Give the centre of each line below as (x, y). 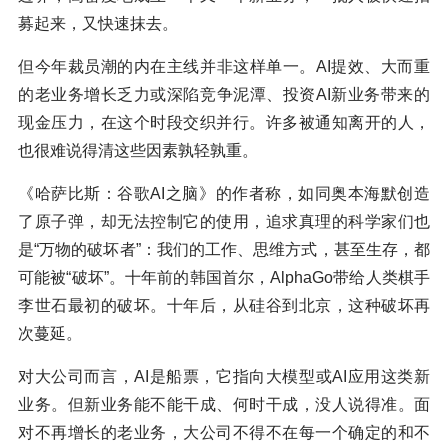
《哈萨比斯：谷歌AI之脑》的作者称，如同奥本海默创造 (224, 194)
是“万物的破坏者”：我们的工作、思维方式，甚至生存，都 (224, 250)
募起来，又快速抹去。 (98, 24)
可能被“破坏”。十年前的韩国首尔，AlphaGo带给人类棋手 (224, 278)
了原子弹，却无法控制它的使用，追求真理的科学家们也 (224, 222)
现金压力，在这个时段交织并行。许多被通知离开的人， (224, 123)
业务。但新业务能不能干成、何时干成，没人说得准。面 (224, 405)
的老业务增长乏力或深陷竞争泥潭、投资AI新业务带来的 (224, 95)
